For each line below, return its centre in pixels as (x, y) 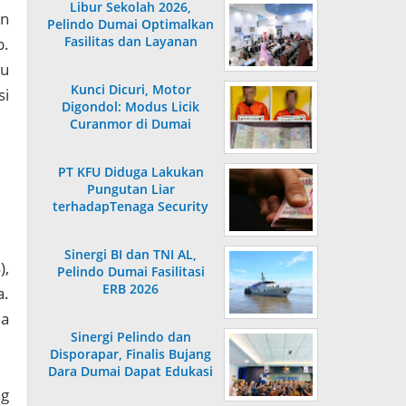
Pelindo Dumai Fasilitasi (130, 272)
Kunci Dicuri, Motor (130, 90)
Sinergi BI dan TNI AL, (130, 255)
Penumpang (130, 59)
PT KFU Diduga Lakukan (130, 172)
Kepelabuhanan (130, 389)
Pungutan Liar (130, 189)
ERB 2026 (130, 289)
